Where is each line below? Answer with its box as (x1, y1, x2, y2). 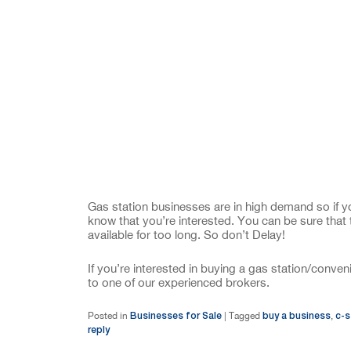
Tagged (229, 310, 260, 322)
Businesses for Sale (130, 309, 222, 322)
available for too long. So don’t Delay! (88, 227, 285, 241)
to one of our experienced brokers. (88, 276, 270, 289)
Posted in (88, 310, 128, 322)
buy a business (262, 309, 331, 322)
